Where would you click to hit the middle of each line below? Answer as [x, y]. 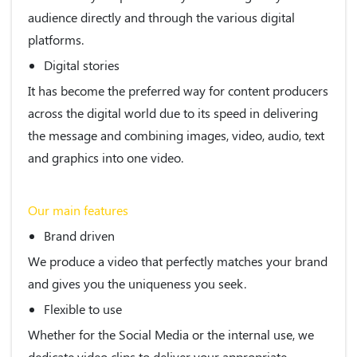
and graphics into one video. [106, 157]
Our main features [78, 210]
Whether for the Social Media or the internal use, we [171, 334]
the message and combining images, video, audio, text [176, 135]
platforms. [56, 39]
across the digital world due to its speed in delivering [173, 112]
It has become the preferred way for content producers [178, 90]
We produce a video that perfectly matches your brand [178, 261]
